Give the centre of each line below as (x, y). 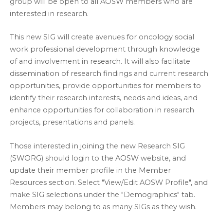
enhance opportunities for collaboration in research (102, 110)
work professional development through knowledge (105, 49)
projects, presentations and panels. (72, 122)
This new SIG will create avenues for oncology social (102, 37)
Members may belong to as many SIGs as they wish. (103, 207)
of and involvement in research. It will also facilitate (100, 62)
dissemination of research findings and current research (109, 74)
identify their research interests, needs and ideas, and (104, 98)
